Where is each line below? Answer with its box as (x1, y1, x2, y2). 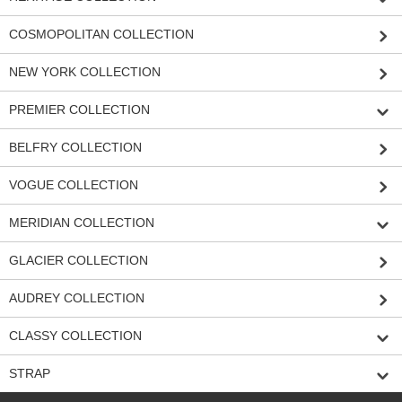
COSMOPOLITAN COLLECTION (9, 27, 194, 41)
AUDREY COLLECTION (9, 291, 144, 305)
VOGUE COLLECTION (9, 178, 138, 192)
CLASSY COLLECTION (9, 328, 142, 343)
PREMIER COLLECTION (9, 102, 150, 117)
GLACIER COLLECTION (9, 253, 148, 267)
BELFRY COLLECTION (9, 140, 142, 154)
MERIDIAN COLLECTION (9, 215, 154, 230)
